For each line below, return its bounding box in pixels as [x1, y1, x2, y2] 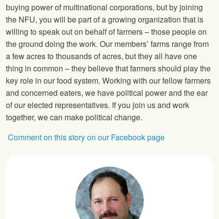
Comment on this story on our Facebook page [6, 131, 165, 143]
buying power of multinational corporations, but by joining [6, 1, 203, 13]
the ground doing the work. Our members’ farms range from [6, 38, 209, 50]
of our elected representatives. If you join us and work [6, 99, 189, 111]
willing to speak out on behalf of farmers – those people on [6, 26, 207, 38]
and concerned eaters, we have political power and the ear [6, 87, 208, 99]
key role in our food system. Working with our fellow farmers [6, 75, 211, 87]
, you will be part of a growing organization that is [35, 14, 203, 25]
